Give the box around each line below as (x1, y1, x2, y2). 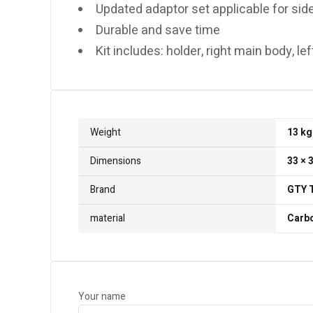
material (90, 211, 125, 226)
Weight (90, 125, 121, 140)
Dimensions (90, 154, 141, 169)
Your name (78, 289, 126, 305)
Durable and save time (96, 21, 220, 41)
